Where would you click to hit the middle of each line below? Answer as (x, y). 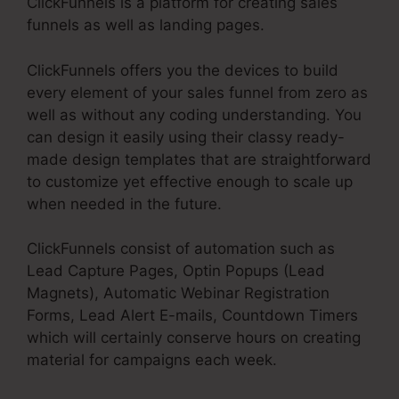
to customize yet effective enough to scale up (190, 181)
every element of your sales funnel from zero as (197, 92)
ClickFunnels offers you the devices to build (183, 70)
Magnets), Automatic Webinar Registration (178, 293)
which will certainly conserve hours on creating (194, 338)
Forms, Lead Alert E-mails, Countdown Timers (192, 316)
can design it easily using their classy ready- (186, 137)
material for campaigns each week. (152, 360)
